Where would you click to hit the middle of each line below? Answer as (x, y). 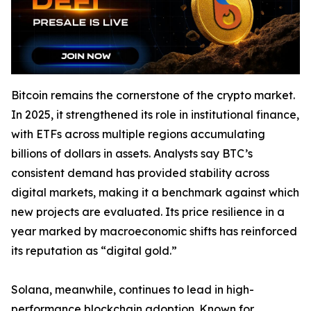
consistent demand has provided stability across (140, 173)
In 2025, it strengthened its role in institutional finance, (155, 115)
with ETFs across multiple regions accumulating (138, 134)
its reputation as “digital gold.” (94, 251)
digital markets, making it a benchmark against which (155, 192)
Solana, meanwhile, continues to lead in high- (133, 289)
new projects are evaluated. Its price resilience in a (148, 212)
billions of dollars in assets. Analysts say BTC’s (132, 153)
